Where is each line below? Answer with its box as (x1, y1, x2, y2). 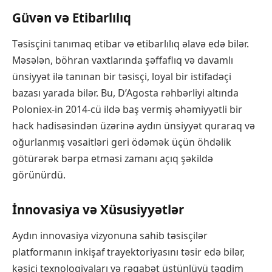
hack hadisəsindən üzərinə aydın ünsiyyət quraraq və (12, 119, 255, 133)
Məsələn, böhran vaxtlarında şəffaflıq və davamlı (12, 53, 233, 67)
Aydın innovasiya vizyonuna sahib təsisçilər (12, 229, 208, 243)
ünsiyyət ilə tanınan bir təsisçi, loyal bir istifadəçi (12, 70, 231, 84)
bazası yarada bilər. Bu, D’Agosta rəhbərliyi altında (12, 86, 239, 100)
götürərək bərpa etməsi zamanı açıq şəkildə (12, 152, 213, 166)
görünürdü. (12, 168, 66, 182)
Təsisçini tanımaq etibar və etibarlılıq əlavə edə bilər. (12, 37, 249, 51)
